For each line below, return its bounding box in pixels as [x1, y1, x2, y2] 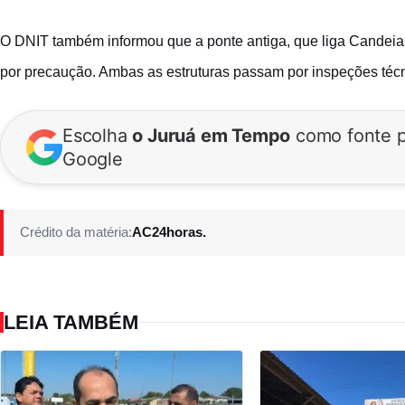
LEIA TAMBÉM [4, 310, 138, 334]
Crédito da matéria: [20, 224, 132, 240]
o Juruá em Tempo [132, 124, 291, 146]
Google [62, 147, 123, 170]
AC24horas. [132, 224, 206, 240]
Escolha [62, 124, 133, 146]
